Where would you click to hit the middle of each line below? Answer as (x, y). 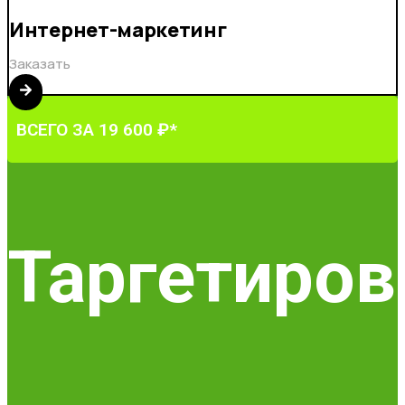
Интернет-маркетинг (118, 29)
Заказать (40, 63)
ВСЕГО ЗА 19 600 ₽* (97, 129)
